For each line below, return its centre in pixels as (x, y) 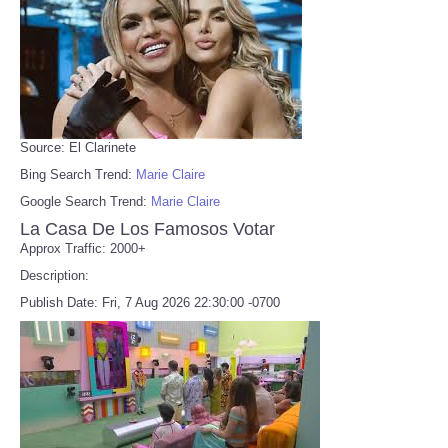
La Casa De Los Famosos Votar (147, 228)
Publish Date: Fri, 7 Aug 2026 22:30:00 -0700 (150, 302)
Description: (54, 275)
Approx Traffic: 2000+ (83, 248)
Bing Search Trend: (78, 174)
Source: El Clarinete (78, 147)
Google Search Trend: (85, 201)
